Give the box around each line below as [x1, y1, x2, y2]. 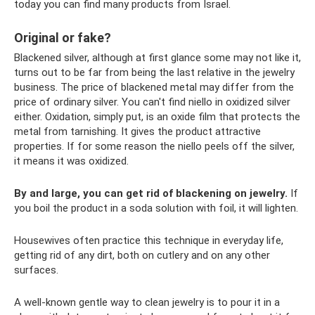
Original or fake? [14, 30, 111, 45]
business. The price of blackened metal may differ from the [14, 80, 294, 94]
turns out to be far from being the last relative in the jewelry [14, 65, 295, 79]
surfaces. [14, 263, 58, 276]
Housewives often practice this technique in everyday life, [14, 233, 283, 247]
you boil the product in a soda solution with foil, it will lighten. [14, 201, 298, 214]
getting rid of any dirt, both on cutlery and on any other [14, 248, 270, 262]
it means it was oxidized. [14, 154, 129, 167]
